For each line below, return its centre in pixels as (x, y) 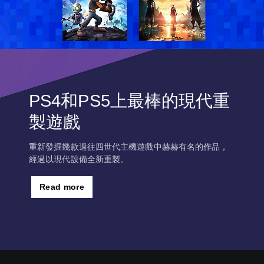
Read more (62, 187)
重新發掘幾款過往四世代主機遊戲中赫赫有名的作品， (129, 147)
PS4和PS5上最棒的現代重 (130, 101)
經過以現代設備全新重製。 (79, 159)
